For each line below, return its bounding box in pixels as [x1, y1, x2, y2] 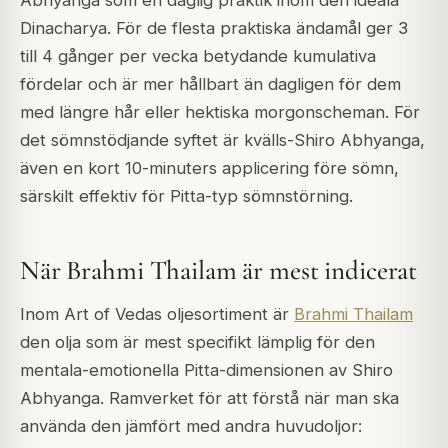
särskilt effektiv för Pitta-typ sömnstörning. [20, 186, 353, 207]
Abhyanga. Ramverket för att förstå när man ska [20, 388, 399, 408]
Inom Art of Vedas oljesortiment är [20, 304, 294, 324]
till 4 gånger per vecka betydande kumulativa [20, 46, 376, 67]
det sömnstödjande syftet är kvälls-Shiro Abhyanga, [20, 130, 425, 151]
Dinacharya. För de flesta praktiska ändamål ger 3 [20, 18, 408, 39]
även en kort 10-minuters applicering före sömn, [20, 158, 399, 179]
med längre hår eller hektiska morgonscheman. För [20, 102, 420, 123]
